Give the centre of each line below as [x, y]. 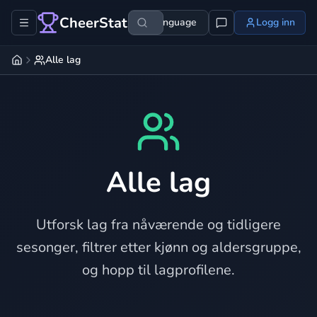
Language [174, 22]
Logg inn [276, 22]
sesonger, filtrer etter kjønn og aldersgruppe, [158, 247]
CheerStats [97, 23]
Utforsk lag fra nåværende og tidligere [158, 225]
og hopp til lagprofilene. [158, 270]
